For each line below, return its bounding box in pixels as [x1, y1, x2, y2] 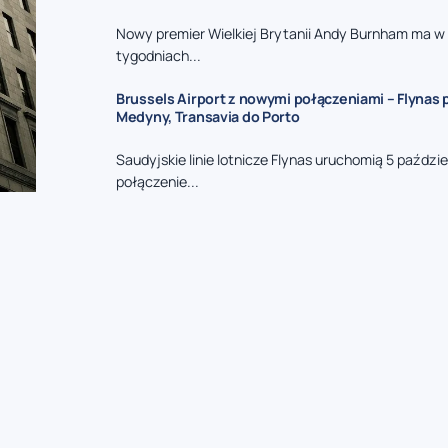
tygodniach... [116, 45, 201, 65]
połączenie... [116, 172, 199, 192]
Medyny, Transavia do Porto [116, 106, 300, 126]
